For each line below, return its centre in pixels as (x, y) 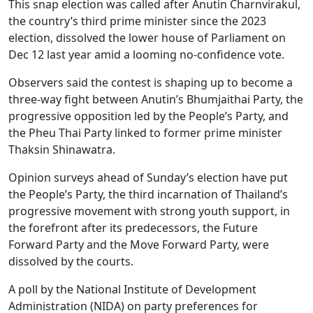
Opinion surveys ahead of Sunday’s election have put (148, 177)
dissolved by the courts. (71, 261)
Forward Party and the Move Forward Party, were (139, 245)
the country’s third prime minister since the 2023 (137, 21)
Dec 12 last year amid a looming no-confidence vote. (146, 54)
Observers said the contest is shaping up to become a (151, 82)
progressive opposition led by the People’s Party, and (148, 116)
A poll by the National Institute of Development (132, 289)
